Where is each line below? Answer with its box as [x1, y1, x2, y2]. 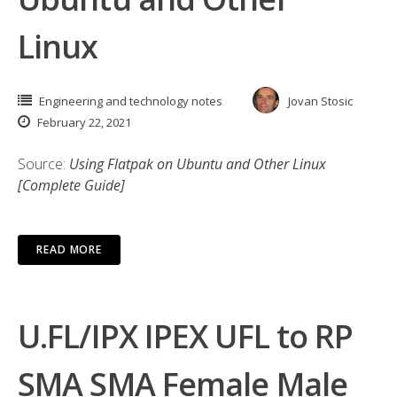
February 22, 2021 [35, 114, 131, 130]
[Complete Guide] [18, 175, 125, 195]
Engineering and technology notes [39, 93, 222, 109]
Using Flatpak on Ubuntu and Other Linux [69, 154, 326, 174]
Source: [18, 154, 69, 174]
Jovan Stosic [288, 93, 353, 109]
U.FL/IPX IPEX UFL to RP [18, 315, 354, 358]
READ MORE [36, 242, 103, 257]
